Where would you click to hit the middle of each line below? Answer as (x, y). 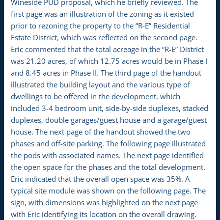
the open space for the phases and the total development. (108, 167)
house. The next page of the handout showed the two (101, 131)
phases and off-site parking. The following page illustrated (109, 143)
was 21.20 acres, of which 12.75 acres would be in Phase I (109, 61)
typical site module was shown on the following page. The (109, 190)
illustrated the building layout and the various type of (101, 84)
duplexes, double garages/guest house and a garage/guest (109, 120)
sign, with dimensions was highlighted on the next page (105, 202)
